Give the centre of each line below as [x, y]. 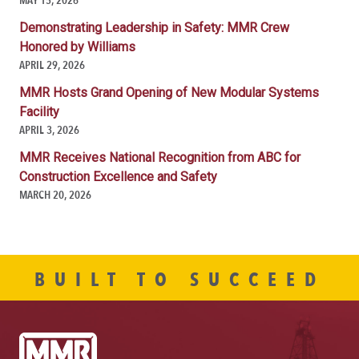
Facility [39, 111]
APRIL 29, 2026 [52, 65]
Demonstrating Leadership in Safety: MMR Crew [154, 27]
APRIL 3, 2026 [49, 129]
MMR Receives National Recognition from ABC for [160, 157]
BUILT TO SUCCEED [179, 280]
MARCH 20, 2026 [55, 194]
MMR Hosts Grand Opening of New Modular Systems [169, 92]
